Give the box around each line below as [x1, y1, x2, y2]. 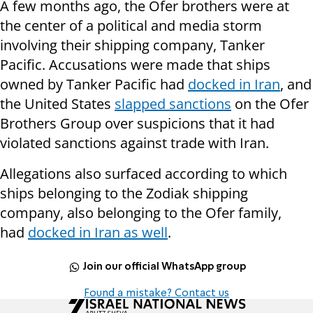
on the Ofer [231, 94, 309, 114]
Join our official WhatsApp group [82, 261, 247, 272]
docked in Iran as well [28, 223, 168, 242]
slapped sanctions [115, 94, 231, 114]
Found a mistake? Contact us [84, 288, 229, 300]
